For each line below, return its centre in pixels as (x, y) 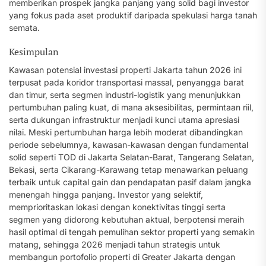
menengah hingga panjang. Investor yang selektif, (106, 194)
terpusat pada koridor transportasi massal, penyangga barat (126, 82)
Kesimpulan (34, 52)
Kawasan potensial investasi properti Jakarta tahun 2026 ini (125, 70)
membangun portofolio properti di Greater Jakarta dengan (122, 257)
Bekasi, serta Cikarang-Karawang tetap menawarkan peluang (129, 170)
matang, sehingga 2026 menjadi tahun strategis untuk (115, 244)
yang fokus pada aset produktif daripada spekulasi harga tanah (133, 15)
